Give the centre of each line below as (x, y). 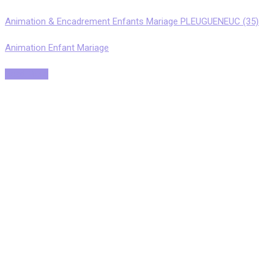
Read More (27, 74)
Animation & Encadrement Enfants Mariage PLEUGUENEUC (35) (132, 21)
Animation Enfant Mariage (57, 47)
